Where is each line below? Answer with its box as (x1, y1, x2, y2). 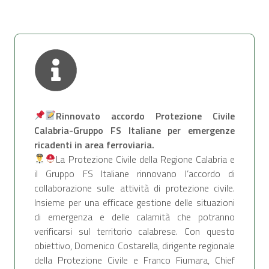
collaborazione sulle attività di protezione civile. (34, 180, 235, 195)
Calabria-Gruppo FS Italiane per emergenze (34, 122, 235, 138)
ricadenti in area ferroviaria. (34, 137, 154, 152)
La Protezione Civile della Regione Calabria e (56, 151, 235, 166)
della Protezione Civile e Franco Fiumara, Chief (34, 252, 235, 267)
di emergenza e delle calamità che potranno (34, 209, 235, 224)
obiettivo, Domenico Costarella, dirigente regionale (34, 238, 235, 253)
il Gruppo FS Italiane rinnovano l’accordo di (34, 166, 235, 181)
